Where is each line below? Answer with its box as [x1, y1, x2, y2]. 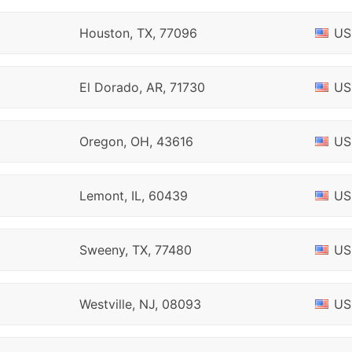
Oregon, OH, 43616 [79, 134, 193, 149]
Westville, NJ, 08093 [79, 296, 201, 312]
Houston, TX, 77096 [79, 25, 197, 41]
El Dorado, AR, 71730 [79, 79, 205, 95]
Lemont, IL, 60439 [79, 188, 188, 203]
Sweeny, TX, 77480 [79, 242, 192, 258]
